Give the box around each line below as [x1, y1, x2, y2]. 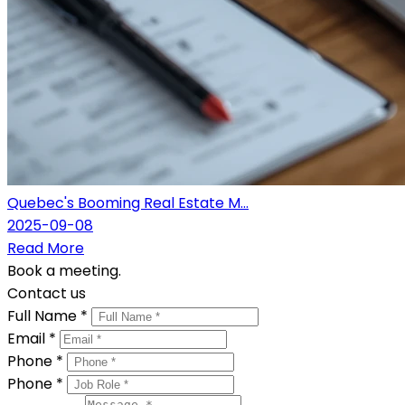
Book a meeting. [7, 259, 121, 281]
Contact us [7, 282, 86, 304]
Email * [7, 327, 60, 349]
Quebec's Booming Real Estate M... [7, 192, 249, 213]
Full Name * [7, 305, 91, 326]
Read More [7, 237, 84, 259]
